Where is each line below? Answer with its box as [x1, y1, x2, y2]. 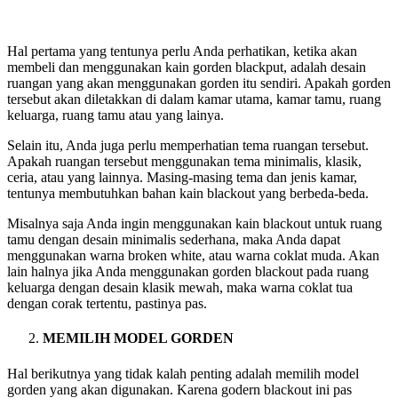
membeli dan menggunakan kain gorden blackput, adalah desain [7, 60, 366, 76]
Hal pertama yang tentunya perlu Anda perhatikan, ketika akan [7, 44, 357, 60]
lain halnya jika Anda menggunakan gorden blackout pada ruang [7, 264, 369, 280]
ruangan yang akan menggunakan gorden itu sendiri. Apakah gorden [7, 76, 391, 92]
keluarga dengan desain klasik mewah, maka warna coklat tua [7, 280, 353, 296]
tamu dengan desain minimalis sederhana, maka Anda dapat [7, 232, 340, 248]
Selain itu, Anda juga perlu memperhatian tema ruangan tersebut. [7, 138, 369, 154]
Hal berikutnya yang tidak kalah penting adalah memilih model [7, 365, 359, 381]
